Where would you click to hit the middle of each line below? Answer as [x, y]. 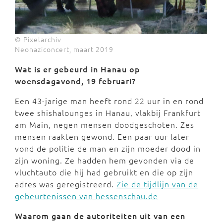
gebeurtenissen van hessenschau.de [86, 196]
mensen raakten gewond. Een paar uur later [102, 137]
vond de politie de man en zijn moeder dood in [108, 148]
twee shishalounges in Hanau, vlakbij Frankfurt [108, 113]
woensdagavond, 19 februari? [75, 81]
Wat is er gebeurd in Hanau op [78, 69]
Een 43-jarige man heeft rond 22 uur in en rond [109, 101]
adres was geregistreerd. [66, 184]
